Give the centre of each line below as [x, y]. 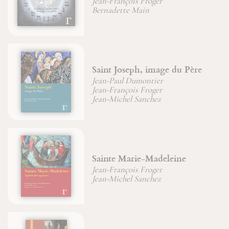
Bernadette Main [71, 10]
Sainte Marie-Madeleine [90, 158]
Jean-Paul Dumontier [78, 81]
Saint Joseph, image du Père [98, 69]
